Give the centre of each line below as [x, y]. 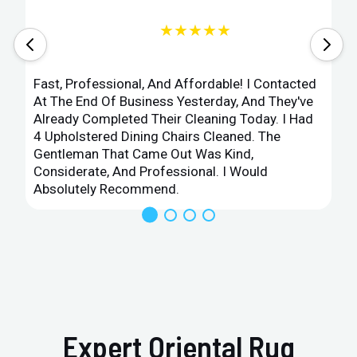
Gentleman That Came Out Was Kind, [144, 153]
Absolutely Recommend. [107, 188]
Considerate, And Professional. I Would [151, 171]
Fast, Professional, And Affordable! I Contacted [175, 83]
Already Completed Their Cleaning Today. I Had [174, 118]
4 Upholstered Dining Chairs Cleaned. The [157, 136]
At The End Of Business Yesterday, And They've [174, 101]
